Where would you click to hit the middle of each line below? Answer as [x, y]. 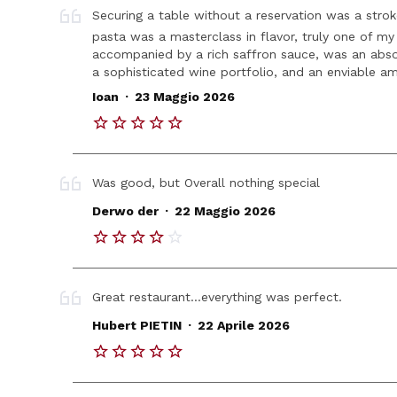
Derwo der [126, 210]
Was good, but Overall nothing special [206, 182]
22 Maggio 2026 [225, 210]
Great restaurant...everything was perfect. [218, 296]
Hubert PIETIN [137, 325]
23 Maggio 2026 [184, 97]
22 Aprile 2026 [243, 325]
